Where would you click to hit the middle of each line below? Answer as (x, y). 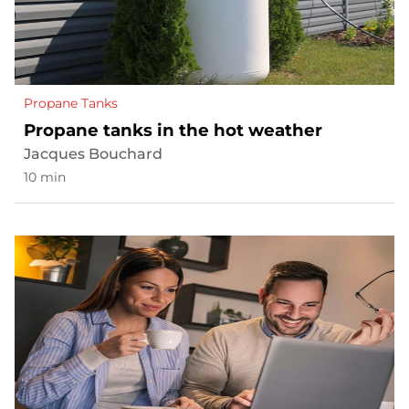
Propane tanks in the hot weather (173, 131)
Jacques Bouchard (93, 154)
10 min (45, 178)
